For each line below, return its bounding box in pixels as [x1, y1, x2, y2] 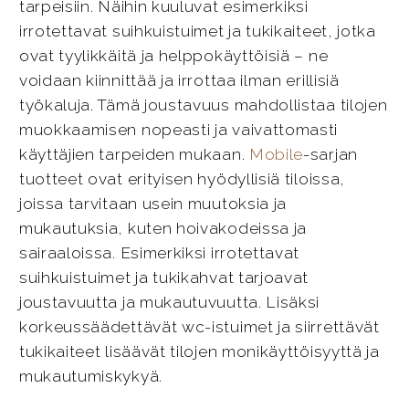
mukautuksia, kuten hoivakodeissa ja [18, 219, 308, 238]
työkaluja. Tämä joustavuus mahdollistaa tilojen [18, 96, 388, 115]
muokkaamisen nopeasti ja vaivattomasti [18, 121, 339, 140]
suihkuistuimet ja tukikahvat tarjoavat [18, 268, 309, 288]
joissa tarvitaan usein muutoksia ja [18, 194, 288, 214]
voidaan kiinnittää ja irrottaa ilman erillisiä [18, 71, 340, 90]
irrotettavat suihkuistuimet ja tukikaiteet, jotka [18, 22, 376, 41]
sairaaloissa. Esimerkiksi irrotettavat [18, 244, 300, 263]
